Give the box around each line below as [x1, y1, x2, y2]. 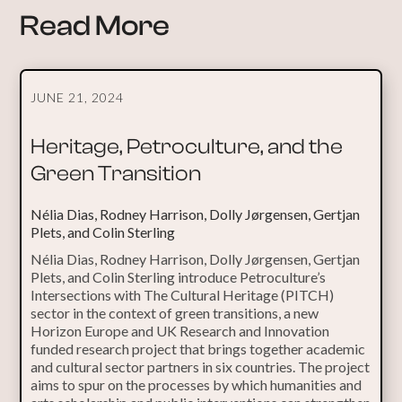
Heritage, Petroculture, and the [31, 134, 344, 159]
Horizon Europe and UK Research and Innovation [31, 321, 330, 339]
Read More [20, 9, 170, 42]
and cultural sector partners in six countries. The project [31, 357, 371, 375]
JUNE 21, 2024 [31, 89, 125, 105]
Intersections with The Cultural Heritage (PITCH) [31, 285, 335, 303]
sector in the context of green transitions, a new [31, 303, 319, 321]
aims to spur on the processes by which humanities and [31, 375, 363, 393]
